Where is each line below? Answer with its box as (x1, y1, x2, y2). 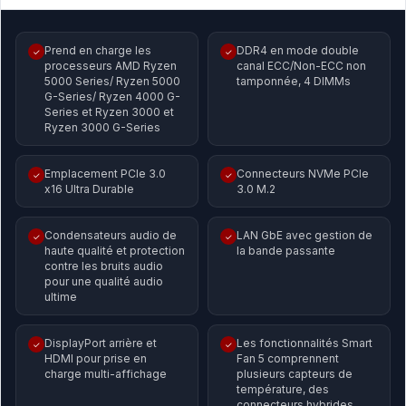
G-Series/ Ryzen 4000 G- (44, 90, 180, 103)
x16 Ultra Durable (44, 182, 134, 196)
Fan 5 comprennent (237, 352, 339, 365)
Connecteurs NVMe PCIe (237, 167, 369, 180)
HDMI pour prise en (44, 352, 147, 365)
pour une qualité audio (44, 275, 163, 288)
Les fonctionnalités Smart (237, 336, 372, 350)
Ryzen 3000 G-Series (44, 121, 160, 134)
